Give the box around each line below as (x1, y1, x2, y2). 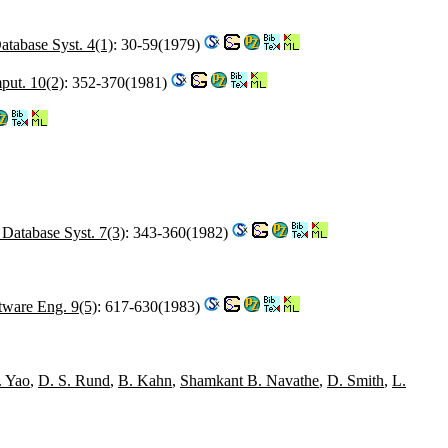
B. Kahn (118, 371, 172, 389)
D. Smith (327, 371, 384, 389)
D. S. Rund (38, 371, 110, 389)
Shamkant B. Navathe (180, 371, 319, 389)
